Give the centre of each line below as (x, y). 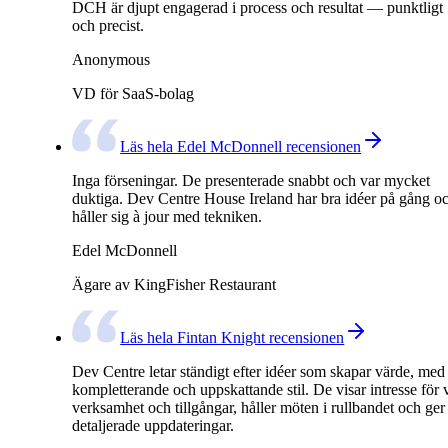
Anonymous (111, 59)
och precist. (108, 25)
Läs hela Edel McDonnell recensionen (241, 146)
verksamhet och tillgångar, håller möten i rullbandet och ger (258, 408)
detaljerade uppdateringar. (153, 426)
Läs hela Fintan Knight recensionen (232, 338)
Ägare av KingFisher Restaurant (174, 284)
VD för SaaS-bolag (133, 93)
